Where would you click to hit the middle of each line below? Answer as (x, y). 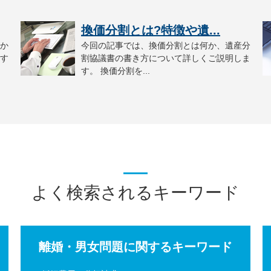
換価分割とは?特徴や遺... (151, 30)
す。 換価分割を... (116, 71)
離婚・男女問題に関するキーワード (135, 247)
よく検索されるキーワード (135, 193)
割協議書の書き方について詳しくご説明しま (166, 58)
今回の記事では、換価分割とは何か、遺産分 (166, 45)
